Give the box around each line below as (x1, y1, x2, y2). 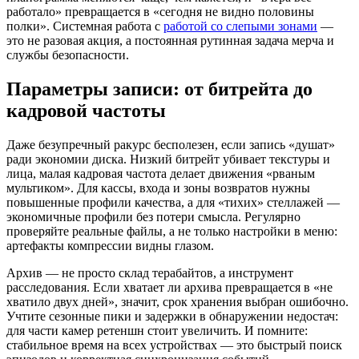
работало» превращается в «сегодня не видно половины (6, 4, 314, 18)
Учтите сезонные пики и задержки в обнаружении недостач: (6, 309, 338, 323)
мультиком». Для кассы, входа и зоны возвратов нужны (6, 180, 310, 195)
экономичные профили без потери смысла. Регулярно (6, 209, 301, 224)
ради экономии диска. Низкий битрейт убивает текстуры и (6, 151, 330, 166)
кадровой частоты (6, 99, 166, 121)
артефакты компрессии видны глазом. (6, 238, 214, 252)
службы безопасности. (6, 47, 129, 62)
